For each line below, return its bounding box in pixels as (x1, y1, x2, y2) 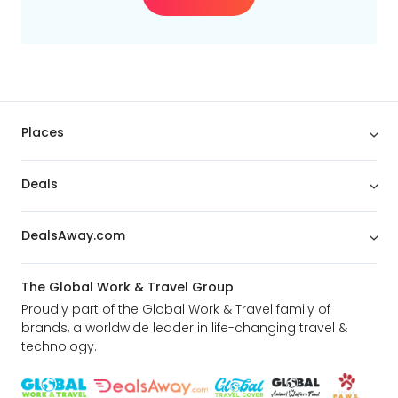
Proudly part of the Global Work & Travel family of (21, 300, 330, 318)
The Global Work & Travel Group (21, 278, 234, 296)
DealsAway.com (21, 227, 125, 244)
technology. (21, 338, 97, 355)
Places (21, 123, 64, 141)
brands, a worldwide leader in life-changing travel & (21, 319, 347, 337)
